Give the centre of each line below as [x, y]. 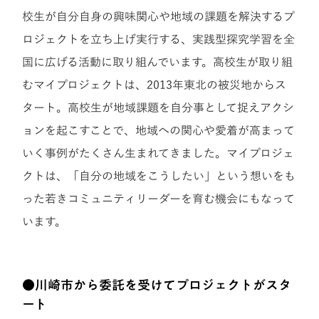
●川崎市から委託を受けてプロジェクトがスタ [157, 285]
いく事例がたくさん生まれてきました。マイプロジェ [158, 153]
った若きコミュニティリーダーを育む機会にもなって [159, 198]
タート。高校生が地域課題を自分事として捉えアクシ [158, 107]
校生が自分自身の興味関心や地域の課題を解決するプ [159, 16]
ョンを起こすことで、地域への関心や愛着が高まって [159, 130]
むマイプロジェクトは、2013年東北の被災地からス [155, 84]
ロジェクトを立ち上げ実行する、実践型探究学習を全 [159, 39]
